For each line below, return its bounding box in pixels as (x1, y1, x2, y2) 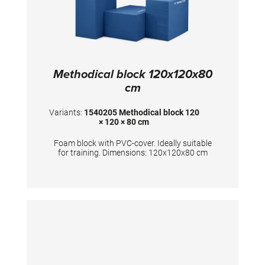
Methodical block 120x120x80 (53, 67, 212, 83)
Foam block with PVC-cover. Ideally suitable (53, 138, 212, 148)
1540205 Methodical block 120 (83, 108, 199, 118)
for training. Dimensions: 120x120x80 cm (57, 148, 208, 158)
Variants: (49, 108, 84, 118)
